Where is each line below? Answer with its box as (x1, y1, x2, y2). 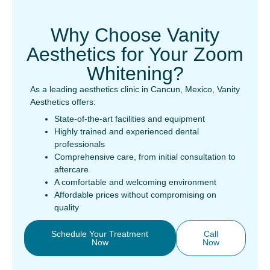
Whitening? (86, 63, 184, 84)
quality (54, 202, 79, 212)
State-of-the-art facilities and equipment (54, 114, 205, 124)
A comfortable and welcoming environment (54, 177, 216, 187)
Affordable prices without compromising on (54, 190, 216, 199)
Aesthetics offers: (30, 97, 96, 107)
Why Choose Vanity (51, 24, 219, 46)
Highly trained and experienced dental (54, 127, 199, 136)
